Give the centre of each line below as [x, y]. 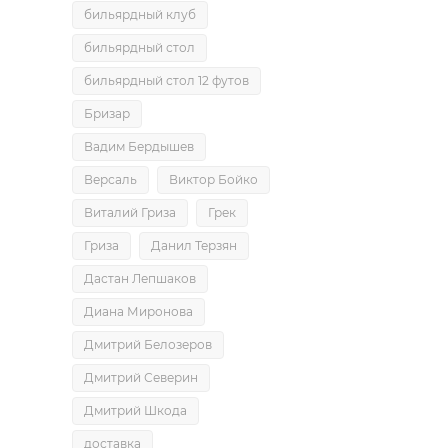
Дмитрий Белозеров [148, 344]
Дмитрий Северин [141, 377]
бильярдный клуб [140, 14]
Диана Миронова [138, 311]
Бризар [107, 113]
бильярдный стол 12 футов [166, 80]
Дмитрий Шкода [135, 410]
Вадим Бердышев [139, 146]
